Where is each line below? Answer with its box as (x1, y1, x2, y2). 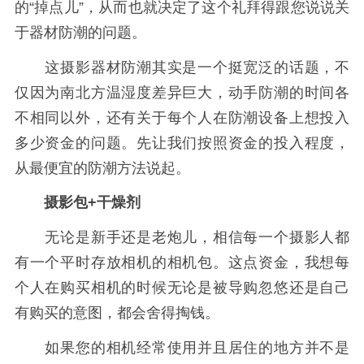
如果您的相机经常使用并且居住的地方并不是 (14, 339, 350, 356)
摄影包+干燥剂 (43, 194, 141, 211)
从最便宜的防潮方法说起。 (14, 159, 190, 176)
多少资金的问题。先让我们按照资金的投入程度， (14, 134, 350, 151)
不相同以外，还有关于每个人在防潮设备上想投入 (14, 109, 350, 126)
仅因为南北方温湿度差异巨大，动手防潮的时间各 (14, 84, 350, 101)
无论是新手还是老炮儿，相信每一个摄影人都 (14, 228, 350, 245)
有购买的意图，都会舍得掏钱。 (14, 304, 219, 321)
